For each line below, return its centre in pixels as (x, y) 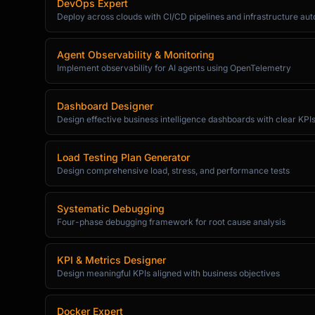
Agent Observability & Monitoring (136, 54)
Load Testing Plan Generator (123, 157)
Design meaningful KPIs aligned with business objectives (168, 273)
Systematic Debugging (111, 208)
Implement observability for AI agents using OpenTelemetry (174, 68)
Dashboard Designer (105, 106)
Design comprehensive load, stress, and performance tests (173, 171)
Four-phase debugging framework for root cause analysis (171, 222)
